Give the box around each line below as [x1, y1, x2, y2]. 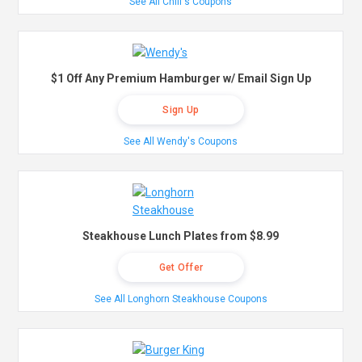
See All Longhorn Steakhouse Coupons [94, 293, 267, 305]
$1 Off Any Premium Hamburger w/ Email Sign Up [50, 72, 311, 86]
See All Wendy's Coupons [124, 136, 238, 148]
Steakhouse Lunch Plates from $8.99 [82, 229, 280, 243]
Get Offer [158, 262, 204, 274]
